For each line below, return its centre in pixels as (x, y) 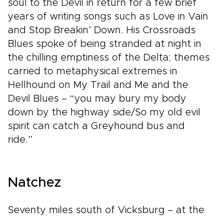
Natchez (34, 183)
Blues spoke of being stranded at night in (105, 44)
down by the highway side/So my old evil (104, 112)
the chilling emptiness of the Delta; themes (109, 58)
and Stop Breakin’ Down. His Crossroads (102, 30)
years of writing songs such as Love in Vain (108, 17)
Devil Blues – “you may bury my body (97, 99)
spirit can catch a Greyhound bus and (96, 126)
